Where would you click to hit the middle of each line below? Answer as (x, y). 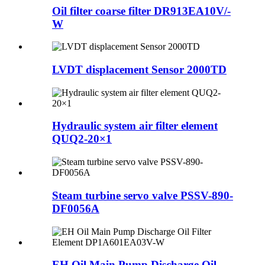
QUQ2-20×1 (82, 139)
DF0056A (76, 208)
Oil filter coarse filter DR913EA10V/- (141, 11)
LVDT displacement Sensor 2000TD (139, 69)
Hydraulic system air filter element (135, 126)
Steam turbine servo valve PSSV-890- (143, 195)
